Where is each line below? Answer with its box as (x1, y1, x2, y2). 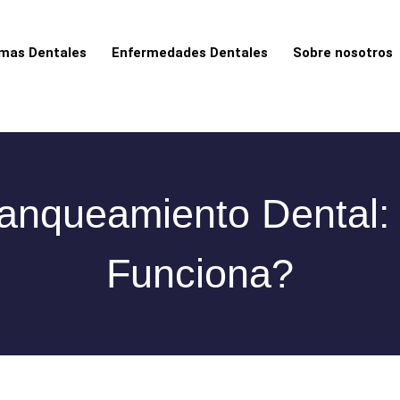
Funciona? (106, 251, 294, 297)
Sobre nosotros (293, 45, 394, 61)
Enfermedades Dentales (112, 45, 269, 61)
